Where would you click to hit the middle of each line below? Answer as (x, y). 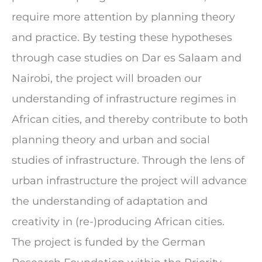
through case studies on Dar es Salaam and (127, 58)
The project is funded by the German (108, 242)
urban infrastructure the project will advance (129, 181)
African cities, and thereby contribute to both (130, 119)
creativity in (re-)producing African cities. (118, 222)
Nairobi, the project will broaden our (107, 78)
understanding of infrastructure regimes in (124, 99)
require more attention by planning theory (123, 17)
